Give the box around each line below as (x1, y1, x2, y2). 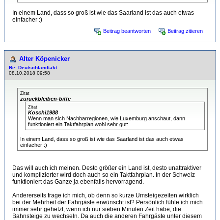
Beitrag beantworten (103, 28, 151, 34)
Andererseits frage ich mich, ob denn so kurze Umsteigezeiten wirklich (12, 192, 199, 199)
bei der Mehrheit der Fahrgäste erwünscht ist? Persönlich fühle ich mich (12, 199, 203, 206)
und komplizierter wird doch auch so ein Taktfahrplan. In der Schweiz (12, 171, 195, 178)
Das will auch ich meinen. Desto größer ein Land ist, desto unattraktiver (12, 165, 201, 171)
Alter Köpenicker (19, 55, 70, 62)
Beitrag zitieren (167, 28, 203, 34)
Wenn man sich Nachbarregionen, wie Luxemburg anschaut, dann (28, 115, 185, 121)
